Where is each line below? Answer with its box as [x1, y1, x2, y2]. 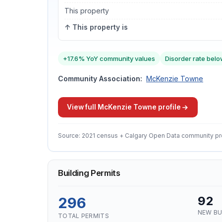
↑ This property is [64, 23, 128, 31]
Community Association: [58, 74, 142, 83]
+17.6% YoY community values [63, 55, 155, 62]
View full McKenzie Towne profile [67, 103, 181, 111]
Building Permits [58, 168, 120, 178]
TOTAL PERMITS [58, 212, 109, 220]
